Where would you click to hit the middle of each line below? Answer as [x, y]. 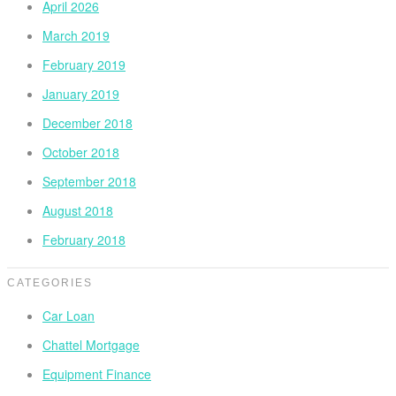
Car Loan [69, 316]
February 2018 [84, 240]
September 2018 [89, 182]
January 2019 [81, 94]
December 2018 [88, 123]
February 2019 [84, 65]
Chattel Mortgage [91, 345]
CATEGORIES [50, 283]
